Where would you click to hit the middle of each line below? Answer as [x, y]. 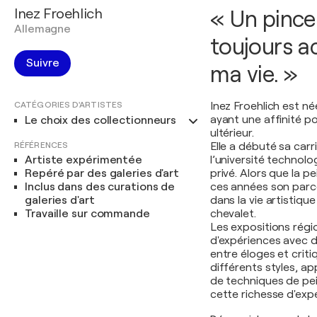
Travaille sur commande [87, 214]
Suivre [43, 63]
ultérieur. [232, 133]
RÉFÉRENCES [41, 145]
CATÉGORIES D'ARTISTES [69, 105]
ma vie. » [254, 75]
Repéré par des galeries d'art [102, 173]
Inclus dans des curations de [100, 187]
